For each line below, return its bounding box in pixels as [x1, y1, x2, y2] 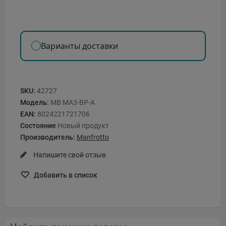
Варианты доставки [41, 40, 118, 51]
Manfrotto [77, 133, 109, 141]
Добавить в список [32, 171, 97, 179]
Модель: [20, 98, 49, 106]
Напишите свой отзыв [32, 150, 106, 159]
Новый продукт [58, 121, 109, 130]
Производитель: [20, 133, 75, 141]
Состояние [20, 121, 56, 130]
